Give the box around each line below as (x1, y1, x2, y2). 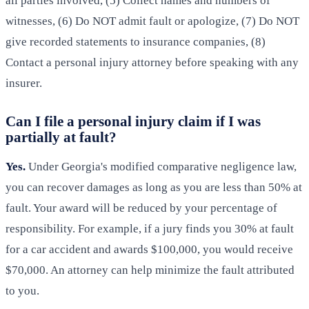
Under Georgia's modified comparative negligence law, (26, 160, 297, 174)
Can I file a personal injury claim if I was (6, 113, 261, 130)
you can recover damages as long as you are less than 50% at (6, 181, 302, 195)
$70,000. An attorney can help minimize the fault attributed (6, 263, 295, 277)
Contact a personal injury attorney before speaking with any (6, 56, 299, 70)
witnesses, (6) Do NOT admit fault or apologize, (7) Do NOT (6, 14, 299, 28)
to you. (6, 284, 39, 298)
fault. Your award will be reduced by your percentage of (6, 201, 277, 215)
